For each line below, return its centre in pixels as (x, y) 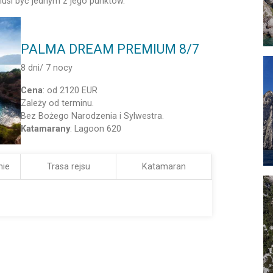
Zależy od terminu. (58, 103)
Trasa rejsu (68, 166)
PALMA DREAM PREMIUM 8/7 (110, 49)
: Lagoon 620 (96, 129)
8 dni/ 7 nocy (47, 68)
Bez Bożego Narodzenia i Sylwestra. (93, 116)
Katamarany (46, 129)
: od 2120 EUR (70, 90)
